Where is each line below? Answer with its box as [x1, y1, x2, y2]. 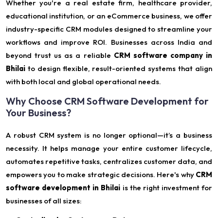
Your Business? [6, 107, 71, 119]
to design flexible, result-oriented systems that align [25, 64, 212, 73]
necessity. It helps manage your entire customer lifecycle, [6, 144, 212, 153]
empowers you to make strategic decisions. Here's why [6, 170, 196, 180]
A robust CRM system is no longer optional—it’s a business [6, 130, 212, 140]
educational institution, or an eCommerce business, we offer [6, 11, 212, 21]
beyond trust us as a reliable [6, 51, 114, 60]
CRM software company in [113, 51, 213, 60]
